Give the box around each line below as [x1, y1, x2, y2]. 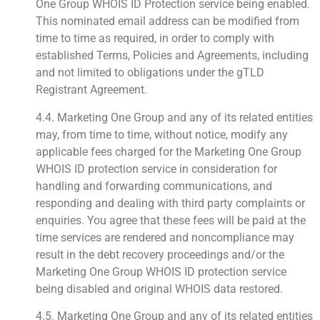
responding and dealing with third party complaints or [36, 196, 305, 210]
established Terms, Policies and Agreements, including [36, 49, 309, 63]
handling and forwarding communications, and [36, 179, 272, 193]
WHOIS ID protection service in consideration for [36, 161, 277, 176]
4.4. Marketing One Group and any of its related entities [36, 110, 313, 124]
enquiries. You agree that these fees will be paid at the [36, 213, 306, 227]
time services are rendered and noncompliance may [36, 230, 294, 244]
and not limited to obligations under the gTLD [36, 66, 264, 80]
